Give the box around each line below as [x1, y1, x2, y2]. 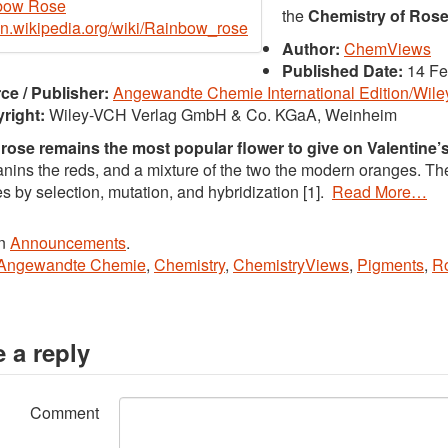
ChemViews [344, 37, 431, 60]
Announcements [10, 231, 126, 254]
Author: [282, 37, 344, 60]
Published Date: [282, 59, 407, 82]
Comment [30, 401, 99, 424]
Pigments [357, 253, 424, 276]
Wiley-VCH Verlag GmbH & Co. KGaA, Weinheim [49, 103, 397, 126]
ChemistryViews [233, 253, 349, 276]
